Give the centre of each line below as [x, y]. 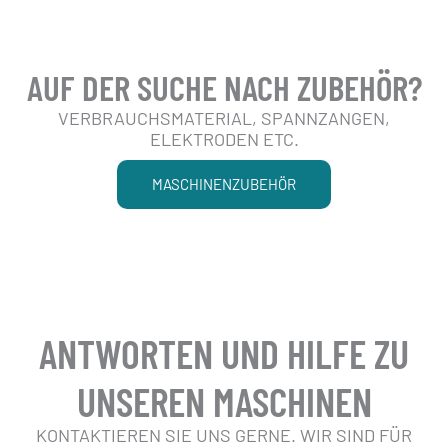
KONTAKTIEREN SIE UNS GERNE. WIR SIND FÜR [224, 435]
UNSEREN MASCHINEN [224, 401]
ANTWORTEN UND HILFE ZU [224, 353]
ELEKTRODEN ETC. [224, 139]
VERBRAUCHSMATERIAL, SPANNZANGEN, [224, 118]
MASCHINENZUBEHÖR [224, 184]
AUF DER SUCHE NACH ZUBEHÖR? [224, 87]
